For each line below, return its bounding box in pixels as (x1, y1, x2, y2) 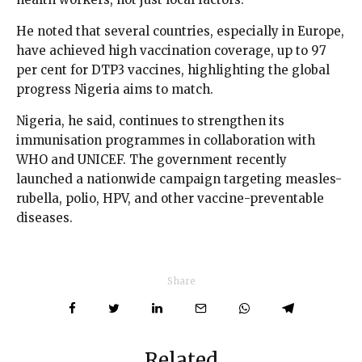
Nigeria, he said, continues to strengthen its (16, 113, 284, 129)
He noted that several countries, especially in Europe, (16, 23, 344, 40)
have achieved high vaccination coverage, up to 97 (16, 43, 326, 59)
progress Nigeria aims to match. (16, 82, 213, 98)
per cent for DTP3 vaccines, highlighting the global (16, 62, 330, 78)
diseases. (16, 210, 73, 226)
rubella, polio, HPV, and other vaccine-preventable (16, 191, 324, 207)
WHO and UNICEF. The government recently (16, 152, 287, 168)
